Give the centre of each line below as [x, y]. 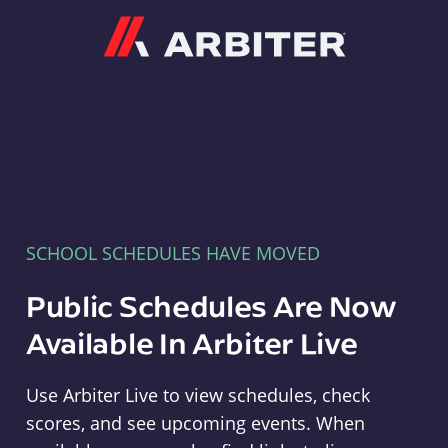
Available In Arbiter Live [191, 342]
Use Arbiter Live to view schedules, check [197, 395]
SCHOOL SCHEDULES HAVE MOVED [172, 253]
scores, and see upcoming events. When [195, 423]
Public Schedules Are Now [211, 305]
